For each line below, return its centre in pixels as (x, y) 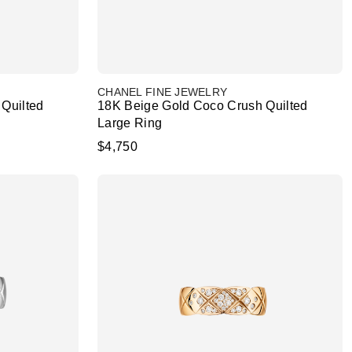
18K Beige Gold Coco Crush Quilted (203, 106)
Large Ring (130, 123)
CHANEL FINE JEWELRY (163, 92)
